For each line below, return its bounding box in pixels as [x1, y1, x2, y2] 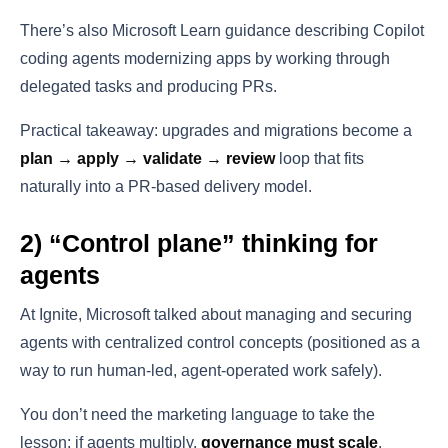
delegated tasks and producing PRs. [20, 77, 277, 95]
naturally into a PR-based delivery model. [20, 177, 312, 195]
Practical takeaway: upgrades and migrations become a [20, 121, 412, 139]
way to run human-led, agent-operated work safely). [20, 361, 382, 379]
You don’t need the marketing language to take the [20, 405, 375, 423]
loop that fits [275, 149, 364, 167]
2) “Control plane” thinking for [20, 228, 378, 257]
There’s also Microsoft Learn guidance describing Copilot [20, 21, 424, 39]
